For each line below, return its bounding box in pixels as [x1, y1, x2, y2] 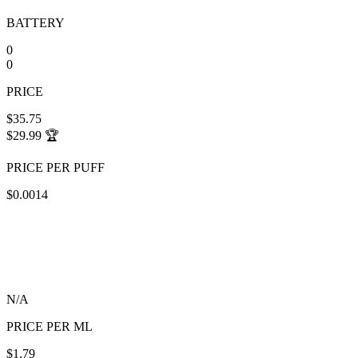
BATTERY [6, 16, 65, 30]
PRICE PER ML [6, 320, 93, 334]
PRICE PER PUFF [6, 161, 105, 175]
